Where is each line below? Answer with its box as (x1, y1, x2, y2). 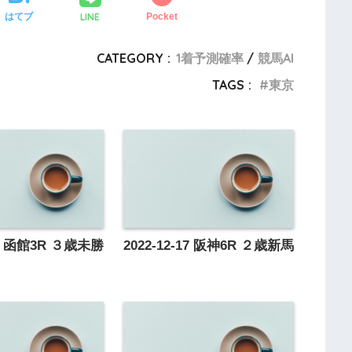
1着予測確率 (175, 49, 244, 66)
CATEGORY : (96, 49, 170, 66)
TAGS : (211, 76, 251, 93)
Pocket (145, 11, 178, 23)
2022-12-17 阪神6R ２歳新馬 (123, 237, 294, 253)
